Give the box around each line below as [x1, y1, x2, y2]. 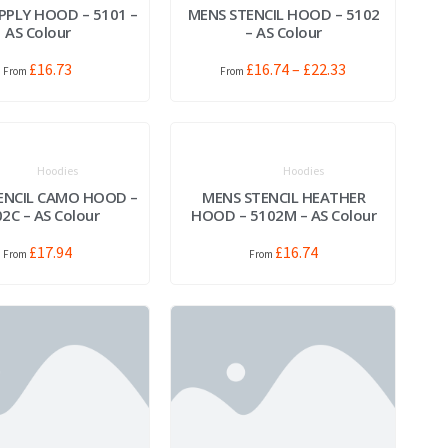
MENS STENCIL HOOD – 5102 [187, 3, 380, 24]
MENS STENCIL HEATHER [202, 186, 366, 207]
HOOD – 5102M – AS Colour [191, 204, 377, 225]
